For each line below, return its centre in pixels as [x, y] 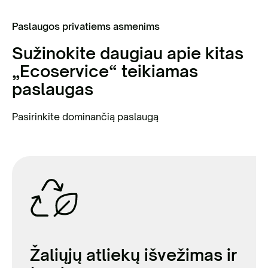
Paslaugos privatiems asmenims [86, 26]
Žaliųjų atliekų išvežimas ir [133, 255]
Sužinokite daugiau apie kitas [128, 53]
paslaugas [53, 89]
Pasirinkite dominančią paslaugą [85, 117]
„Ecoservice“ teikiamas [105, 71]
